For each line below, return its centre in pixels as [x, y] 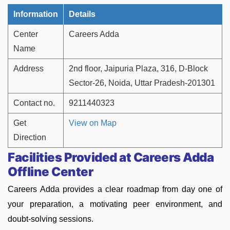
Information [36, 14]
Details [82, 14]
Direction [30, 138]
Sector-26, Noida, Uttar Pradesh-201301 [142, 83]
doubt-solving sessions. [51, 219]
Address [28, 69]
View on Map [93, 123]
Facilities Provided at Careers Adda [111, 158]
